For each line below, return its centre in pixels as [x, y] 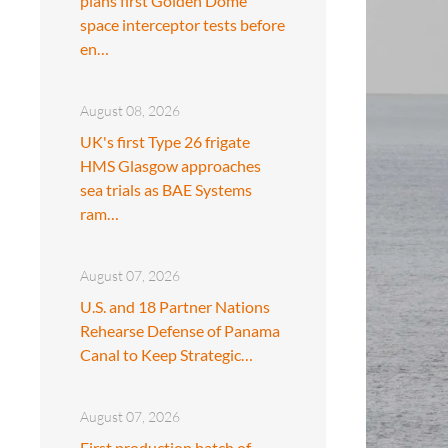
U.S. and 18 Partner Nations [175, 306]
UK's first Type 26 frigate [165, 141]
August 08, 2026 [130, 110]
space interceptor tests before [182, 24]
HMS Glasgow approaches [170, 165]
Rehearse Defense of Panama [180, 330]
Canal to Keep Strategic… [166, 354]
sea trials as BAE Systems [166, 189]
